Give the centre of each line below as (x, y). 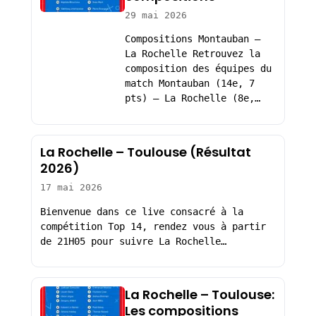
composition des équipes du (198, 69)
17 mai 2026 (71, 188)
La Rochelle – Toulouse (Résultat (145, 152)
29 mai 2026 (156, 15)
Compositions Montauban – (192, 39)
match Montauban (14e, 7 (189, 84)
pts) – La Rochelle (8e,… (192, 98)
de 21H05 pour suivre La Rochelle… (133, 241)
